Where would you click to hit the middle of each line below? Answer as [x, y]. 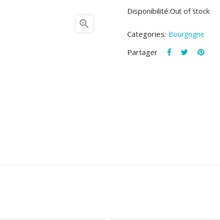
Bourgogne [186, 34]
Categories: [147, 34]
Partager [142, 52]
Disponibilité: [149, 11]
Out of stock [190, 11]
